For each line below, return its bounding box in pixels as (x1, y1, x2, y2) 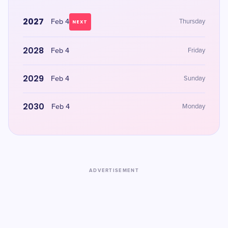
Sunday (184, 75, 205, 82)
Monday (182, 103, 205, 110)
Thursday (179, 18, 205, 25)
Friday (188, 47, 205, 54)
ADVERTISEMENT (89, 167, 139, 174)
